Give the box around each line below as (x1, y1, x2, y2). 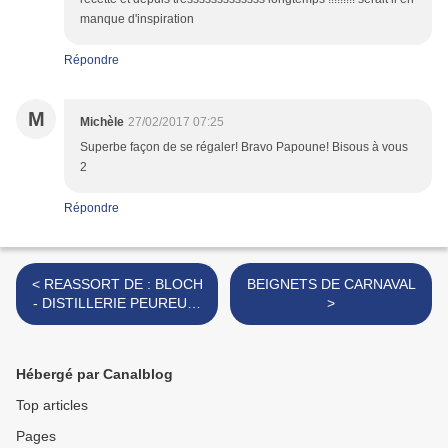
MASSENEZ (79, 314, 155, 331)
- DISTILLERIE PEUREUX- (33, 295, 201, 312)
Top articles (16, 397, 88, 414)
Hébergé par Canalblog (16, 366, 173, 383)
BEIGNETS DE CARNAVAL (246, 276, 416, 293)
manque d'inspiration (80, 12, 194, 27)
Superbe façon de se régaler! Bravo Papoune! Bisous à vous (80, 140, 408, 155)
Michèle (80, 115, 124, 130)
